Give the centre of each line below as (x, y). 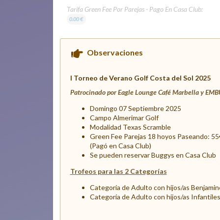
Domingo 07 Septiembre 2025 (136, 109)
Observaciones (115, 52)
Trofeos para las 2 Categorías (118, 171)
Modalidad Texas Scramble (130, 127)
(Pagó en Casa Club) (120, 146)
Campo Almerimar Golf (125, 118)
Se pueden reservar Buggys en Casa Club (153, 155)
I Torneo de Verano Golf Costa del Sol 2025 (140, 78)
